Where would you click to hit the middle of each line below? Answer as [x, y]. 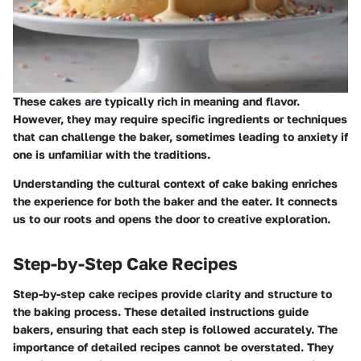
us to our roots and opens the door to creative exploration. [172, 218]
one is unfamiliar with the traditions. [112, 154]
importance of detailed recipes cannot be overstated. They [173, 347]
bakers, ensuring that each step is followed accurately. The [175, 330]
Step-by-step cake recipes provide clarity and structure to [172, 294]
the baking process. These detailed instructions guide [161, 312]
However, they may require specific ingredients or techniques [180, 118]
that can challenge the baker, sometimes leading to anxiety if [180, 136]
